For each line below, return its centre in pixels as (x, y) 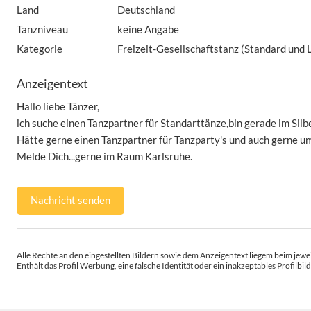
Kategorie (40, 49)
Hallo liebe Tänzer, (58, 106)
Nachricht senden (70, 200)
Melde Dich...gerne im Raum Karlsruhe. (104, 156)
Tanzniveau (42, 29)
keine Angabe (149, 29)
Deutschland (146, 10)
